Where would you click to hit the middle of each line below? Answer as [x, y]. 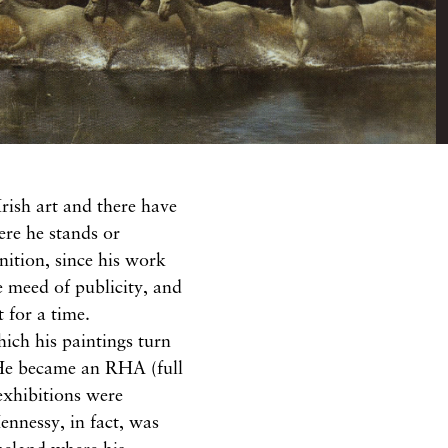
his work [132, 259]
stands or [85, 232]
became [50, 367]
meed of [42, 286]
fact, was [125, 421]
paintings [100, 340]
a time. [64, 313]
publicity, [114, 286]
